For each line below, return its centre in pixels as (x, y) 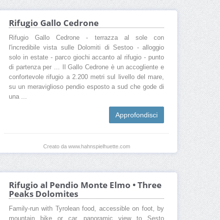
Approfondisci (137, 115)
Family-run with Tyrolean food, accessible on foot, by (86, 209)
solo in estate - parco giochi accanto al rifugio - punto (86, 58)
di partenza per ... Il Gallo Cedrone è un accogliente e (86, 68)
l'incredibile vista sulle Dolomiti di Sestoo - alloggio (86, 48)
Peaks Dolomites (43, 194)
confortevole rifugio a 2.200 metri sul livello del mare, (86, 77)
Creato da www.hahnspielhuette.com (86, 147)
